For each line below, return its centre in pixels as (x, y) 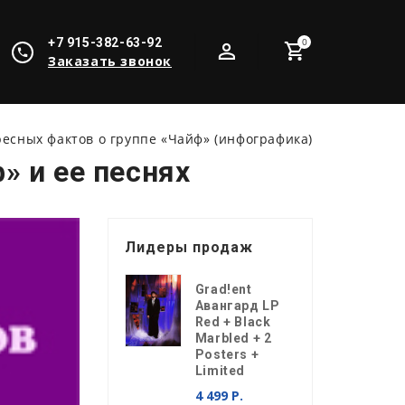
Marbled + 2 (233, 338)
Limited (220, 371)
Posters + (227, 354)
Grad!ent (223, 289)
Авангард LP (237, 306)
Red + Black (233, 322)
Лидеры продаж (188, 247)
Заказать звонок (110, 61)
